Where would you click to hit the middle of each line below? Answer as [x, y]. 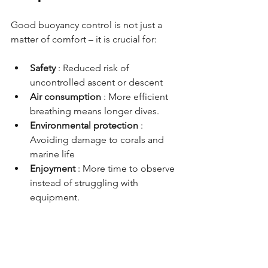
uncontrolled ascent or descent [96, 83]
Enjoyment [53, 169]
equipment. [55, 197]
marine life [52, 154]
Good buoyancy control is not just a [88, 25]
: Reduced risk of [95, 68]
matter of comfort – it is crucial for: [84, 39]
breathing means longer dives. [95, 111]
